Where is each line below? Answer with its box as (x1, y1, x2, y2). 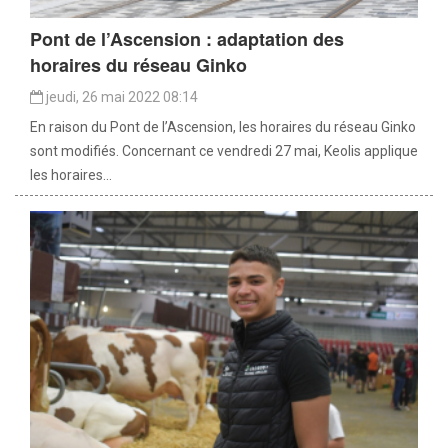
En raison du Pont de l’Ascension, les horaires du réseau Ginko (30, 118, 416, 135)
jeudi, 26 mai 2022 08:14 (43, 88, 198, 105)
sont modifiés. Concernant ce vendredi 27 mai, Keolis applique (30, 142, 418, 159)
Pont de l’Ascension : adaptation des (30, 25, 344, 52)
